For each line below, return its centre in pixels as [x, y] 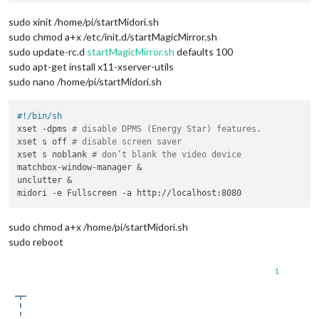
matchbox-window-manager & [80, 167]
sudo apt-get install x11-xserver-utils [91, 67]
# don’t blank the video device [167, 154]
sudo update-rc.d [48, 52]
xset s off [45, 141]
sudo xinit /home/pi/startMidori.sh [84, 22]
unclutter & [45, 180]
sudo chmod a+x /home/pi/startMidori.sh [98, 226]
